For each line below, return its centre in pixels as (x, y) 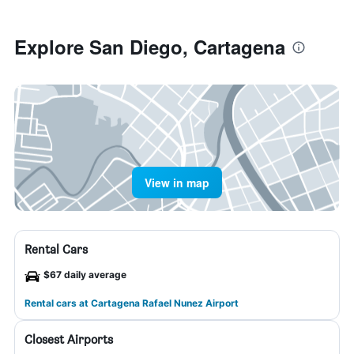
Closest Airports (69, 339)
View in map (177, 183)
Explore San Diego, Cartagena (150, 47)
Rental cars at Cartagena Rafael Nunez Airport (132, 303)
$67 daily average (85, 275)
